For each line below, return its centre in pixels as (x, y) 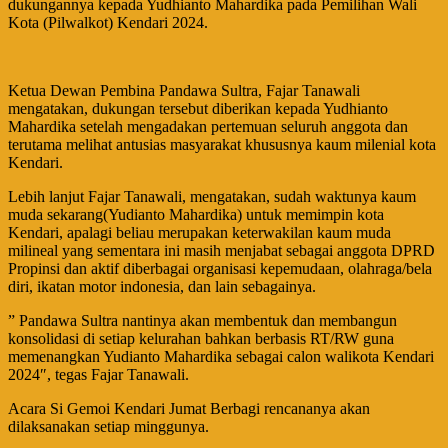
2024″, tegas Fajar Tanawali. (98, 375)
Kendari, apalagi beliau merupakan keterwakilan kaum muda (199, 233)
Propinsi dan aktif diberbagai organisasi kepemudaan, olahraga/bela (220, 269)
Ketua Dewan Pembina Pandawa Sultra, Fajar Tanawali (184, 91)
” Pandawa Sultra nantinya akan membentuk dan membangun (202, 321)
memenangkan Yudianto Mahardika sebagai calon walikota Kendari (221, 357)
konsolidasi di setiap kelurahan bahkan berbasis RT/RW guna (201, 339)
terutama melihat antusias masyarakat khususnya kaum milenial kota (222, 145)
